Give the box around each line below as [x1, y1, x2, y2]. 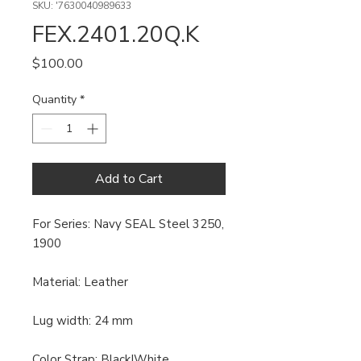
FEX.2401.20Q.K [32, 19, 199, 50]
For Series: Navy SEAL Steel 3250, [32, 216, 224, 232]
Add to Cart [95, 170, 163, 188]
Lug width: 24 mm [32, 313, 133, 329]
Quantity [32, 92, 77, 107]
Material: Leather [32, 274, 128, 290]
